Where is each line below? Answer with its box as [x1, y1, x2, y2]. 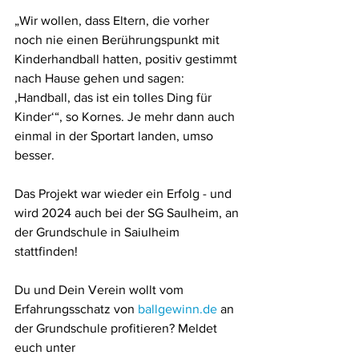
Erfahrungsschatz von [14, 302, 138, 317]
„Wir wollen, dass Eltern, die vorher [14, 14, 212, 28]
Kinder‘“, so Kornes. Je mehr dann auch [14, 110, 238, 124]
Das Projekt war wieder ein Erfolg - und [14, 187, 235, 201]
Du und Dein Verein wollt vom [14, 283, 187, 297]
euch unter [14, 341, 79, 355]
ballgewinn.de [138, 302, 217, 317]
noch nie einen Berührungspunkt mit [14, 33, 223, 47]
